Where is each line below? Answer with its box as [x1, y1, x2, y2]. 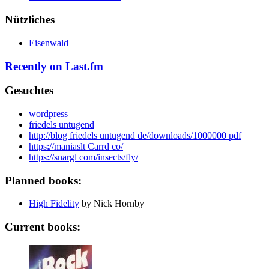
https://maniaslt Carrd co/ [29, 141, 123, 151]
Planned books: [5, 174, 82, 187]
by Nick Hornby [79, 198, 144, 209]
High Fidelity [29, 198, 79, 209]
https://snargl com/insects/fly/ [29, 151, 138, 162]
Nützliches [5, 13, 55, 26]
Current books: [5, 220, 80, 234]
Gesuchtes [5, 84, 53, 97]
